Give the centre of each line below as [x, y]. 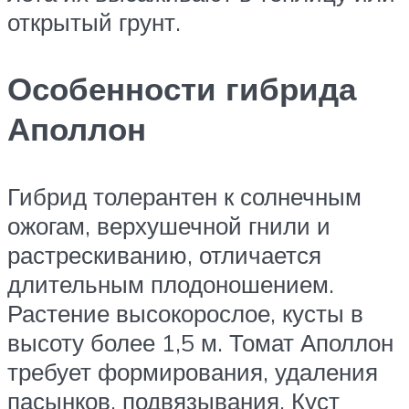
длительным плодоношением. [171, 283]
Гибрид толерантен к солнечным [184, 196]
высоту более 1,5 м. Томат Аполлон [200, 342]
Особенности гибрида [182, 89]
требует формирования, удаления [193, 371]
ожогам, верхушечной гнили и [169, 225]
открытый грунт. [94, 22]
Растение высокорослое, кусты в [185, 313]
